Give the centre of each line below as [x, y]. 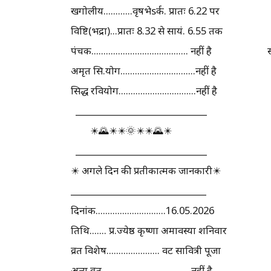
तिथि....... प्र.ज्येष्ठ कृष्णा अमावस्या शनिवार [149, 230]
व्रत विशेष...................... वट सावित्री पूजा [146, 250]
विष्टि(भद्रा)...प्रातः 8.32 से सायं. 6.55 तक [147, 30]
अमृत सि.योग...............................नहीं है [144, 70]
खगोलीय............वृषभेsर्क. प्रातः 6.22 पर [145, 10]
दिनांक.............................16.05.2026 [142, 210]
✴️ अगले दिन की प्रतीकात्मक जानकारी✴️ [146, 170]
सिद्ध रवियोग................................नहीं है [144, 90]
